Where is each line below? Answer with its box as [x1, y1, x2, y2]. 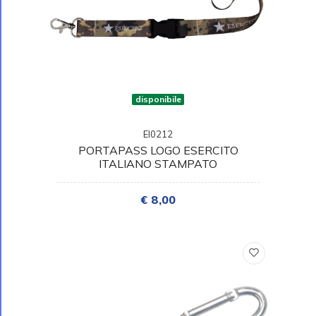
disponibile [135, 93, 181, 104]
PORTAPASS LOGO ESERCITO [78, 142, 238, 157]
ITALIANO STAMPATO [99, 156, 217, 171]
